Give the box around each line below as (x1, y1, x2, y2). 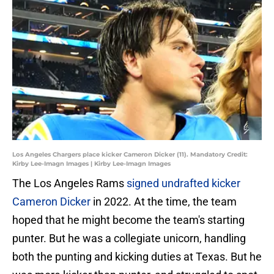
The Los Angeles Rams (12, 177, 127, 190)
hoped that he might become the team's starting (12, 213, 245, 227)
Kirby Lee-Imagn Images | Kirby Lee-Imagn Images (12, 160, 171, 168)
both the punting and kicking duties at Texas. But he (12, 250, 262, 264)
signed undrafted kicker (127, 177, 240, 190)
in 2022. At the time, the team (91, 195, 237, 209)
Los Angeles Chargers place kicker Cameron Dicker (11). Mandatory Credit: (12, 150, 248, 159)
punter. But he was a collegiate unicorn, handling (12, 232, 246, 245)
